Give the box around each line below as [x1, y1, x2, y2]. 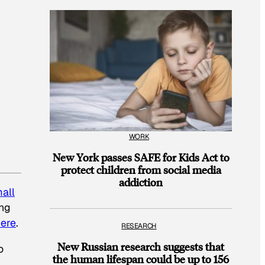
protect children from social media [60, 162, 221, 176]
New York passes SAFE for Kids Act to [52, 150, 230, 164]
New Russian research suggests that [57, 240, 224, 254]
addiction [119, 174, 163, 189]
